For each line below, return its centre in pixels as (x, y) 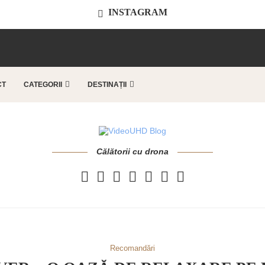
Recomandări (132, 248)
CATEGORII (43, 85)
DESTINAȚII (107, 85)
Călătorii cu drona (132, 151)
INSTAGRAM (138, 12)
